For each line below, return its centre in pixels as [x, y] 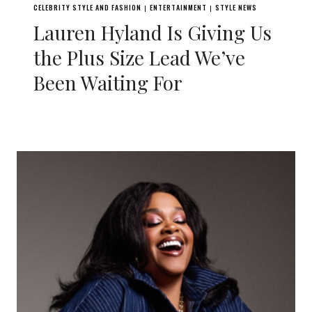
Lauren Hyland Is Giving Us [153, 32]
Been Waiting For [108, 83]
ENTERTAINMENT [178, 7]
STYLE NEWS [236, 7]
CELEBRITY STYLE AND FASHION [87, 7]
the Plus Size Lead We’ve [139, 57]
